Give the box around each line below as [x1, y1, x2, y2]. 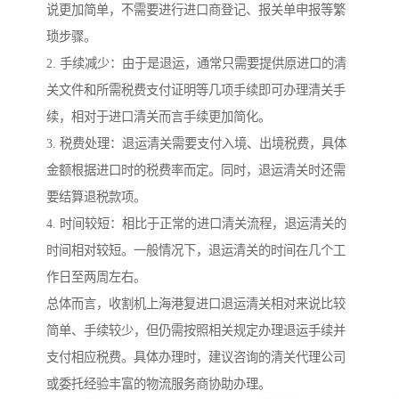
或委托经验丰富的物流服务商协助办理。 [46, 377, 271, 392]
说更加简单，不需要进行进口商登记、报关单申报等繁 [46, 3, 346, 18]
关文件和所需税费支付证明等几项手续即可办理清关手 [46, 83, 346, 98]
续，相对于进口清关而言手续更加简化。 [46, 110, 271, 125]
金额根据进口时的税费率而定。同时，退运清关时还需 [46, 163, 346, 178]
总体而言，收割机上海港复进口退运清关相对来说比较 [46, 297, 346, 312]
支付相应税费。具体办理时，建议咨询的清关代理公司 [46, 350, 346, 365]
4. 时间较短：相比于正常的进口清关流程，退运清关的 [46, 216, 346, 232]
